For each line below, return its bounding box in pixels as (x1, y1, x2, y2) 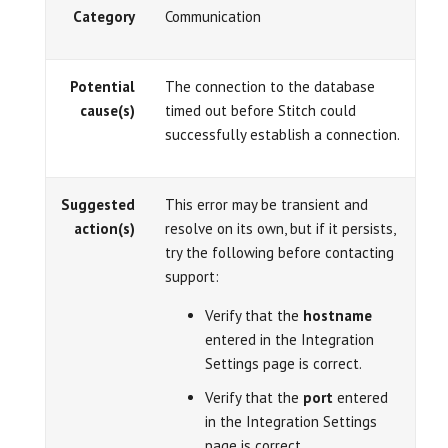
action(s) (74, 218, 135, 238)
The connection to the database (165, 76, 375, 96)
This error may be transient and (165, 194, 368, 214)
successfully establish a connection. (165, 124, 400, 144)
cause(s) (80, 100, 135, 120)
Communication (165, 6, 261, 26)
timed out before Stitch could (165, 100, 356, 120)
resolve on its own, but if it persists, (165, 218, 395, 238)
